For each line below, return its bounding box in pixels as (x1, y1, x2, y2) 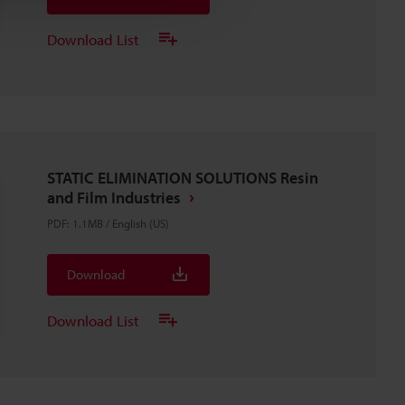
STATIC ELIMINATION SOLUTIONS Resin (47, 167, 318, 188)
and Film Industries (47, 187, 181, 208)
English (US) (112, 216, 169, 231)
